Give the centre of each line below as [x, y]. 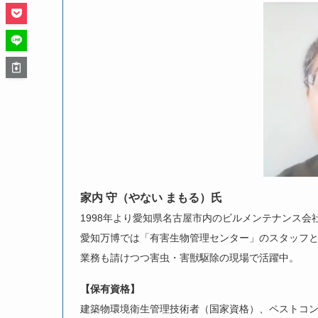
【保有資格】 [110, 289]
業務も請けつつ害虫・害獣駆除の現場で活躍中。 [190, 258]
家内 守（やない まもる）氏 [151, 198]
